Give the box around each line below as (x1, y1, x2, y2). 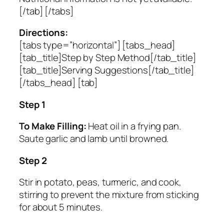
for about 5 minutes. (19, 200, 102, 214)
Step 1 (19, 97, 45, 111)
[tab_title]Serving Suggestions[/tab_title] (19, 63, 194, 77)
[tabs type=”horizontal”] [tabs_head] (19, 38, 175, 52)
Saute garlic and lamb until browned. (19, 132, 169, 145)
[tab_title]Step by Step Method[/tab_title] (19, 51, 196, 64)
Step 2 (19, 153, 47, 167)
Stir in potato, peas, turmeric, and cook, (19, 175, 181, 189)
